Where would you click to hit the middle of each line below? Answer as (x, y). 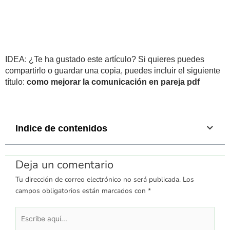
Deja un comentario (64, 165)
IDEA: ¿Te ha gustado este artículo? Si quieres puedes (105, 59)
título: (16, 82)
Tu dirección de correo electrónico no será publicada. (98, 179)
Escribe (26, 212)
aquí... (24, 223)
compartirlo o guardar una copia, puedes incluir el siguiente (113, 70)
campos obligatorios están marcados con (82, 190)
